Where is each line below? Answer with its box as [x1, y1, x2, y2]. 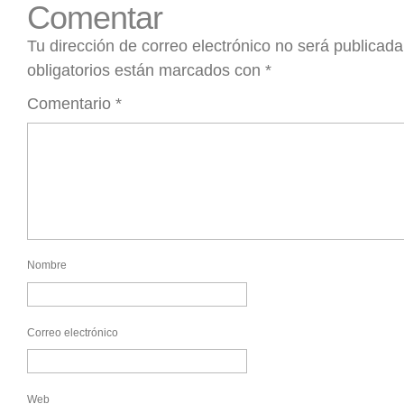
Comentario [27, 95, 115, 114]
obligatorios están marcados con [27, 61, 265, 80]
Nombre [27, 259, 67, 272]
